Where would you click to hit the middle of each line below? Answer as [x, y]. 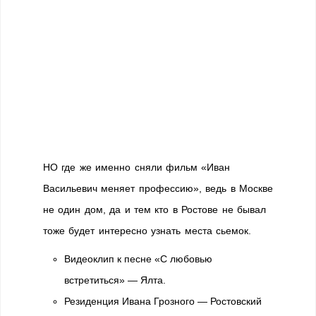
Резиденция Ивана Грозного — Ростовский [163, 301]
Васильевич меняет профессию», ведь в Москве [158, 188]
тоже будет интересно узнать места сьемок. [147, 231]
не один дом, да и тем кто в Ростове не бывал [154, 209]
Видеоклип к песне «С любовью [138, 259]
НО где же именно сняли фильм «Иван [137, 167]
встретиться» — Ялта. [115, 280]
